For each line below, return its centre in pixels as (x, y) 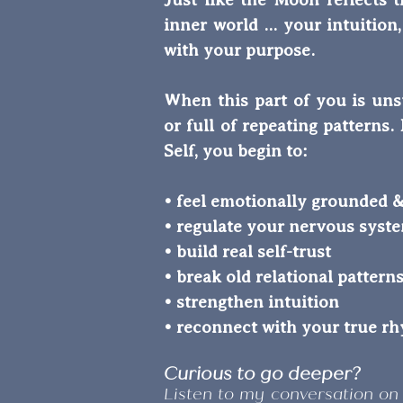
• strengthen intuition (251, 301)
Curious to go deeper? (262, 373)
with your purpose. (239, 49)
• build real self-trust (247, 251)
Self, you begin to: (236, 150)
